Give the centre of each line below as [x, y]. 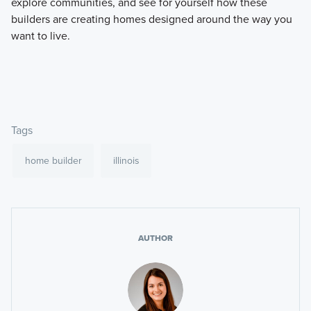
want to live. [40, 36]
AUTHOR [155, 238]
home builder [53, 161]
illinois [126, 161]
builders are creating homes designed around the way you [151, 19]
